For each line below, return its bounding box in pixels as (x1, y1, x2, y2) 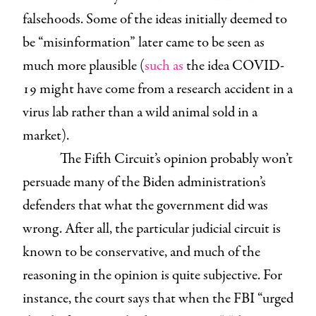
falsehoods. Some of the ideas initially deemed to (23, 8, 287, 30)
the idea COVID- (186, 55, 284, 76)
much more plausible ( (23, 55, 145, 76)
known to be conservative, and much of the (23, 241, 260, 262)
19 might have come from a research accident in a (23, 78, 293, 99)
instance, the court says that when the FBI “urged (23, 288, 293, 309)
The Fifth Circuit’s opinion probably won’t (59, 148, 293, 169)
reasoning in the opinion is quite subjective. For (23, 265, 282, 286)
